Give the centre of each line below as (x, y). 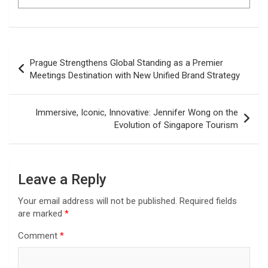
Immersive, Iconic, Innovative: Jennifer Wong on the (137, 113)
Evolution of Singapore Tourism (176, 125)
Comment (39, 236)
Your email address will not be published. (98, 201)
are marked (41, 214)
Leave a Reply (62, 180)
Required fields (208, 201)
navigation (43, 73)
